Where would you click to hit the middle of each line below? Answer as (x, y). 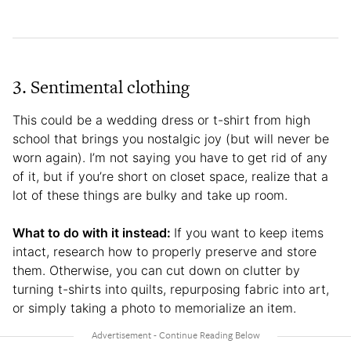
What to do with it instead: (93, 233)
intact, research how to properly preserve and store (165, 252)
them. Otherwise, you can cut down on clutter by (156, 271)
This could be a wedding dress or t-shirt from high (161, 120)
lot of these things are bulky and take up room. (150, 195)
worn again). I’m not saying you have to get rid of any (170, 158)
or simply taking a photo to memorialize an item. (154, 308)
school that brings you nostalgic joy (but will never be (171, 139)
